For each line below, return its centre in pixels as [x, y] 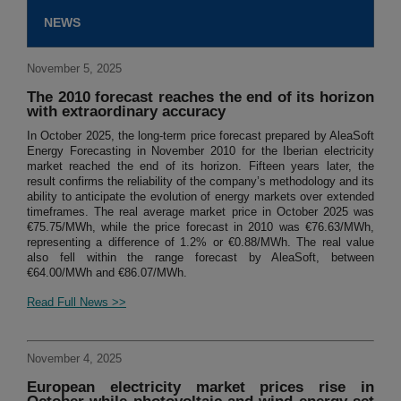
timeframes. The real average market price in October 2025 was [200, 212]
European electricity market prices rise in [200, 388]
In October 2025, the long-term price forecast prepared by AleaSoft [200, 136]
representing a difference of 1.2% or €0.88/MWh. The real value [200, 243]
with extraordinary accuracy [126, 112]
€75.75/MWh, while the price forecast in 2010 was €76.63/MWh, [200, 227]
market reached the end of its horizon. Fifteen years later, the [200, 166]
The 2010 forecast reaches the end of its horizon [200, 98]
